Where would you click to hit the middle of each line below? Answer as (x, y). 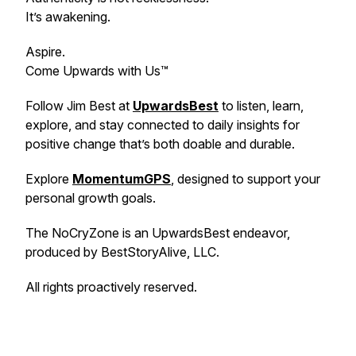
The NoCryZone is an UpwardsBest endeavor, (158, 233)
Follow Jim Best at (79, 106)
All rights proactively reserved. (111, 287)
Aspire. (45, 52)
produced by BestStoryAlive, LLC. (122, 252)
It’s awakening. (68, 17)
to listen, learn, (261, 106)
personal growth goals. (91, 198)
